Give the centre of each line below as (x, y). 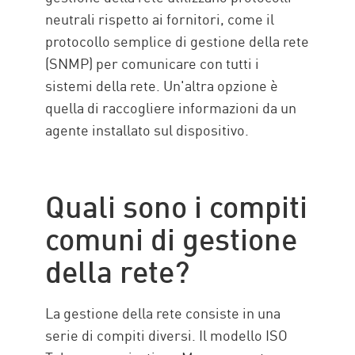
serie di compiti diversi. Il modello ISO (167, 335)
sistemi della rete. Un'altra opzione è (162, 85)
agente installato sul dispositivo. (147, 130)
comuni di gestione (172, 237)
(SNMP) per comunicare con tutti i (153, 63)
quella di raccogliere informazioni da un (171, 107)
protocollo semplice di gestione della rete (177, 41)
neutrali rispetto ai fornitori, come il (160, 19)
